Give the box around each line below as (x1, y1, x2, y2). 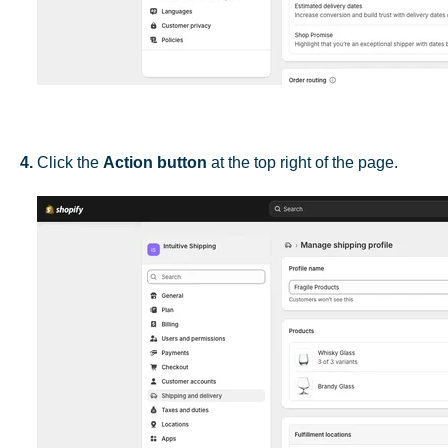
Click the (32, 153, 103, 171)
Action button (102, 153, 207, 171)
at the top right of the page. (206, 153, 398, 171)
